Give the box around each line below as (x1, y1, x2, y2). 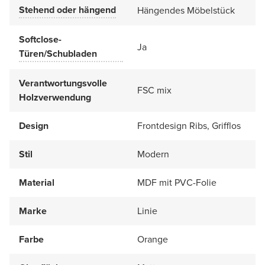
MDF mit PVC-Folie (137, 175, 216, 189)
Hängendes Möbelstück (137, 3, 235, 17)
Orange (137, 232, 168, 246)
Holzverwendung (19, 90, 91, 104)
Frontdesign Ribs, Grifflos (137, 118, 241, 132)
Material (19, 175, 54, 189)
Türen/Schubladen (19, 46, 97, 60)
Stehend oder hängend (19, 2, 116, 17)
